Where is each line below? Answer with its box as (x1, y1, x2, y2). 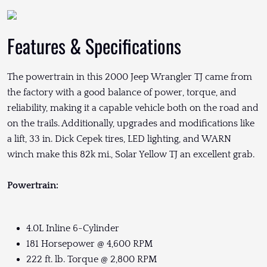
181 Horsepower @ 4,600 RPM (26, 238, 153, 249)
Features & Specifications (7, 31, 181, 60)
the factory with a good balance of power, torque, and (7, 86, 237, 98)
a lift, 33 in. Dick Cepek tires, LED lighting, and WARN (7, 133, 231, 144)
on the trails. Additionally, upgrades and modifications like (7, 117, 254, 129)
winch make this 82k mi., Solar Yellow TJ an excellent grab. (7, 148, 254, 160)
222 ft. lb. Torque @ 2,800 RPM (26, 253, 157, 265)
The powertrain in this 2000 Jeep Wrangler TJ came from (7, 71, 252, 82)
